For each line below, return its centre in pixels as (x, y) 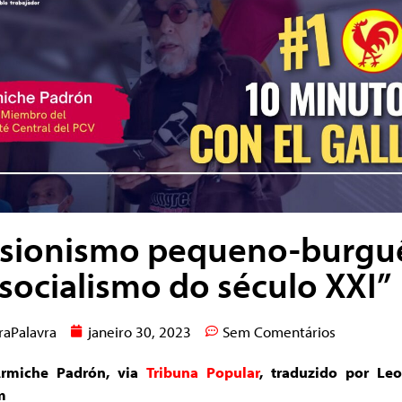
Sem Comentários (279, 331)
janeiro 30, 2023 (140, 331)
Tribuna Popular (202, 371)
